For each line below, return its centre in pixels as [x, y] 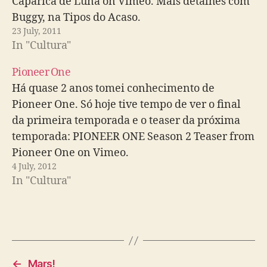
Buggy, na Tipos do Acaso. [76, 18]
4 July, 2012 [34, 167]
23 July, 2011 [37, 31]
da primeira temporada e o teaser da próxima [126, 121]
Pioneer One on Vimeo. [70, 153]
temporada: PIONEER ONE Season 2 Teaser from [133, 137]
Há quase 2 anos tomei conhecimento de [113, 89]
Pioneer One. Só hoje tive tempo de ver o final [126, 105]
